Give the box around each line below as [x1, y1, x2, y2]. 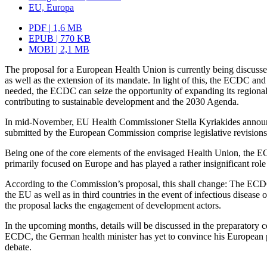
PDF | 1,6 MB [29, 23, 82, 33]
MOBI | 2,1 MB [29, 44, 89, 55]
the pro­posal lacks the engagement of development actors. [5, 200, 221, 211]
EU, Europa [29, 2, 74, 13]
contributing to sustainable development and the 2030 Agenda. [5, 97, 239, 107]
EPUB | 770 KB [29, 33, 91, 44]
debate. [5, 242, 32, 253]
